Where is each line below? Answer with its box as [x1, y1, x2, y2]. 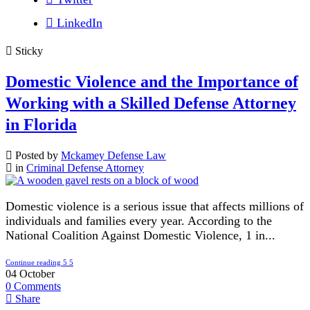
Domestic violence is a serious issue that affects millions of [6, 199, 304, 214]
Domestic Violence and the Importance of [6, 73, 298, 91]
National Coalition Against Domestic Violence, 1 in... [6, 228, 275, 243]
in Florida [6, 116, 77, 134]
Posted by [12, 149, 61, 162]
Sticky [12, 45, 43, 57]
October [19, 268, 55, 280]
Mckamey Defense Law [61, 149, 166, 162]
